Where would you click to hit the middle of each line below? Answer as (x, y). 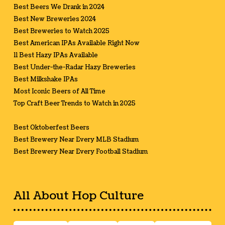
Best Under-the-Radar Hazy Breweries (74, 68)
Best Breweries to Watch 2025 (61, 32)
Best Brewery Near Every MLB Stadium (76, 140)
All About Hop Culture (78, 196)
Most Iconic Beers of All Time (59, 92)
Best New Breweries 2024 (54, 20)
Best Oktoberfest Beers (51, 128)
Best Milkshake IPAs (45, 80)
